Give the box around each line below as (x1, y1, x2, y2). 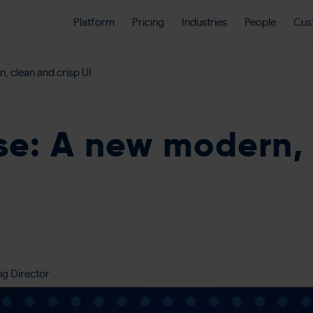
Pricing (132, 17, 164, 28)
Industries (182, 17, 227, 28)
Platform (73, 17, 115, 28)
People (245, 17, 276, 28)
